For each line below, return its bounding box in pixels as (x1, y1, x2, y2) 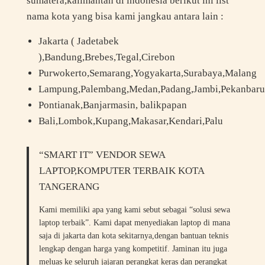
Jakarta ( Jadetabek (38, 35, 119, 47)
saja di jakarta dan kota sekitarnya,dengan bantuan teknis (39, 231, 229, 241)
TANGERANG (39, 181, 100, 193)
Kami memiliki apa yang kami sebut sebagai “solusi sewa (39, 205, 231, 215)
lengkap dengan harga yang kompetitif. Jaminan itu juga (39, 244, 228, 254)
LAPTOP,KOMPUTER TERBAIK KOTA (39, 165, 205, 177)
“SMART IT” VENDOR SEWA (39, 149, 166, 161)
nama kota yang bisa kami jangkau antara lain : (26, 11, 224, 22)
